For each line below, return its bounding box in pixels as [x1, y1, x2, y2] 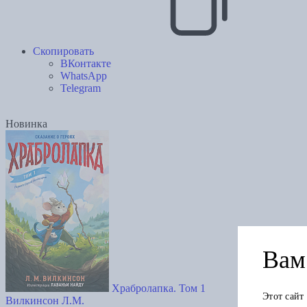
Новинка [5, 118, 47, 130]
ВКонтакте [60, 58, 111, 70]
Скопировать [33, 45, 94, 58]
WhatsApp [60, 70, 107, 82]
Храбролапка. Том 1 [112, 282, 206, 295]
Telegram [60, 82, 101, 95]
